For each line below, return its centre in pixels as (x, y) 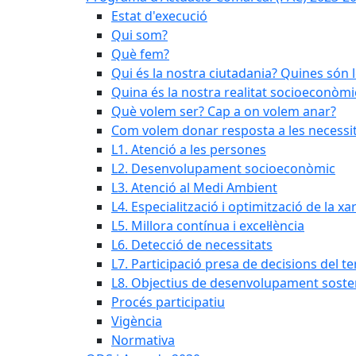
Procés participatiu (168, 302)
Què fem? (140, 54)
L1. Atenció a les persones (189, 149)
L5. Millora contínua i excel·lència (208, 226)
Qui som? (139, 35)
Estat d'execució (159, 16)
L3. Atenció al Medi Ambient (194, 188)
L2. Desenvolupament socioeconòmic (223, 168)
